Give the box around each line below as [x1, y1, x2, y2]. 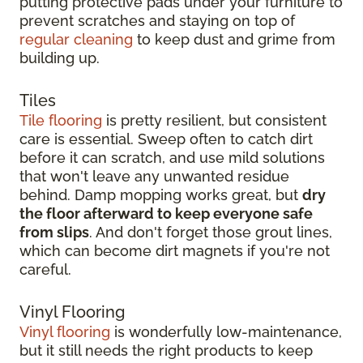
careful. [19, 261, 71, 279]
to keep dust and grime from [133, 31, 335, 49]
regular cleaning [19, 31, 133, 49]
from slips [19, 224, 89, 241]
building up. [19, 49, 100, 67]
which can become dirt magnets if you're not [19, 242, 330, 260]
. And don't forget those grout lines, [89, 224, 332, 241]
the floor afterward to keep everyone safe [19, 205, 313, 223]
